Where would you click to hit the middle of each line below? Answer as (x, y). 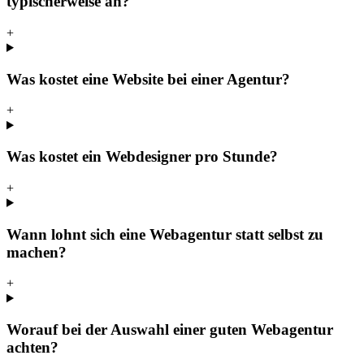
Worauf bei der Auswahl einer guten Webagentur (170, 330)
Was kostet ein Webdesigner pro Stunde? (142, 157)
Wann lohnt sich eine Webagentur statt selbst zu (165, 234)
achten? (32, 348)
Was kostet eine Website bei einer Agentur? (148, 79)
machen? (37, 252)
